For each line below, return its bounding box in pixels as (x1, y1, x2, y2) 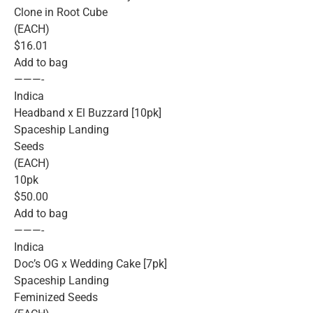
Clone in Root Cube (14, 6, 108, 20)
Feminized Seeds (14, 291, 98, 305)
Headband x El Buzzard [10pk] (14, 106, 161, 120)
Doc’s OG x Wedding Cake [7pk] (14, 257, 167, 271)
